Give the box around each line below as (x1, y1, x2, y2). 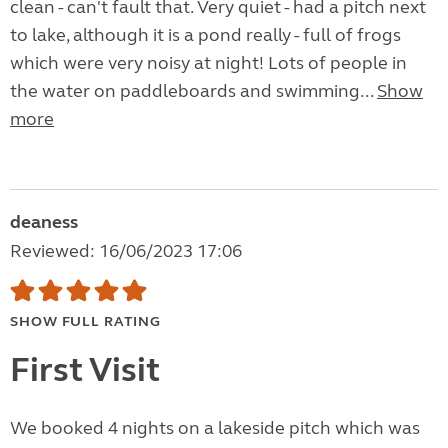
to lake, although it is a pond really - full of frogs (10, 24, 401, 47)
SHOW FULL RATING (10, 313, 161, 331)
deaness (10, 211, 78, 234)
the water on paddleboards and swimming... (10, 80, 377, 103)
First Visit (10, 349, 160, 392)
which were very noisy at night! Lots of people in (10, 52, 407, 75)
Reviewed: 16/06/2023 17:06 (10, 240, 242, 263)
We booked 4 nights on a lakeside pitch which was (10, 417, 420, 440)
